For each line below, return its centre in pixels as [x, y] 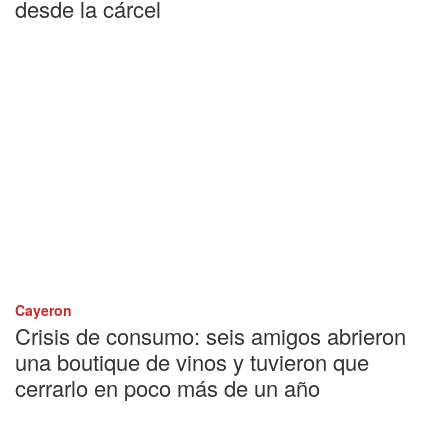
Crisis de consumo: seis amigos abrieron [210, 336]
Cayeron [43, 310]
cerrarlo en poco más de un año [167, 388]
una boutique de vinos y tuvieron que [192, 362]
